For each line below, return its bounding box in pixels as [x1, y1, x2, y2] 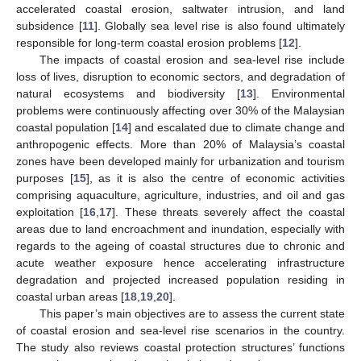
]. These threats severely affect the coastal [112, 205, 346, 218]
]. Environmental [253, 86, 345, 100]
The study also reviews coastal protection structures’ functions [16, 340, 345, 354]
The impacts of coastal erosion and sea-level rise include [39, 52, 345, 66]
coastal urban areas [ [16, 289, 124, 303]
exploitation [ [16, 205, 84, 218]
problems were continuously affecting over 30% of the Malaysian [16, 103, 345, 117]
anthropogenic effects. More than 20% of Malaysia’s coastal [16, 137, 345, 151]
